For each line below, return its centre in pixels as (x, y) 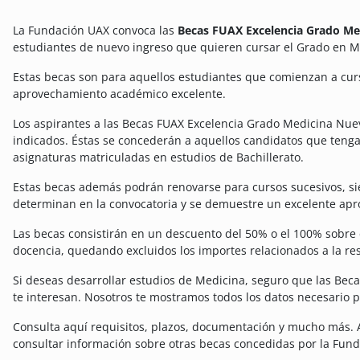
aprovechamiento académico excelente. (119, 93)
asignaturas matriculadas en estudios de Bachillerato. (158, 157)
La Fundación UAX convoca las (95, 30)
